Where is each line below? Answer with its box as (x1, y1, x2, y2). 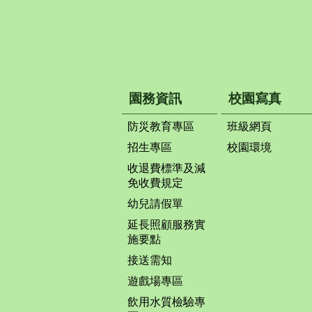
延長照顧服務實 (127, 218, 205, 231)
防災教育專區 (127, 120, 194, 132)
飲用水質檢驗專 (127, 295, 205, 308)
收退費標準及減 (127, 162, 205, 174)
